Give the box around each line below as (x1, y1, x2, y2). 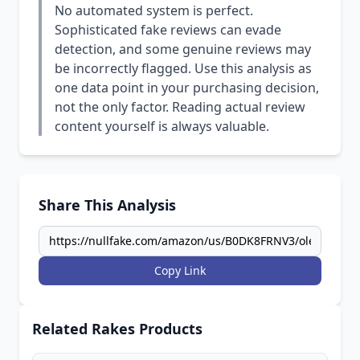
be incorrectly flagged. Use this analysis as (55, 59, 312, 77)
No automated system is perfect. (55, 2, 253, 19)
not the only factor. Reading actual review (55, 98, 305, 116)
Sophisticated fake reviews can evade (55, 21, 281, 39)
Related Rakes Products (32, 319, 202, 338)
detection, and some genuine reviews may (55, 40, 311, 58)
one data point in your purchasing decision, (55, 79, 319, 96)
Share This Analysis (39, 195, 176, 215)
